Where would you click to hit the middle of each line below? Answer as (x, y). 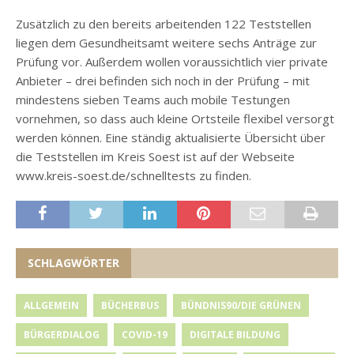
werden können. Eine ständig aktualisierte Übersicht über (171, 138)
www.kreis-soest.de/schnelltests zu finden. (134, 176)
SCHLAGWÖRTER (73, 263)
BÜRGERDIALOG (62, 335)
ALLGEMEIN (51, 306)
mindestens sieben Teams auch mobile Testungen (153, 100)
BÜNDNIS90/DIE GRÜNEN (241, 306)
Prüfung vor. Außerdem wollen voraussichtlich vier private (172, 62)
